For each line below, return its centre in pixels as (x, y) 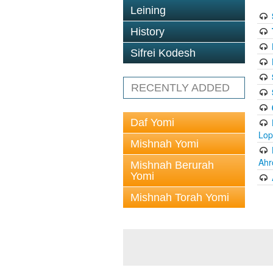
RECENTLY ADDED (180, 88)
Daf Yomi (152, 122)
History (147, 32)
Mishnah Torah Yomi (180, 197)
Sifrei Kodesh (163, 53)
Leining (148, 10)
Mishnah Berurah (172, 165)
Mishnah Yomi (165, 144)
